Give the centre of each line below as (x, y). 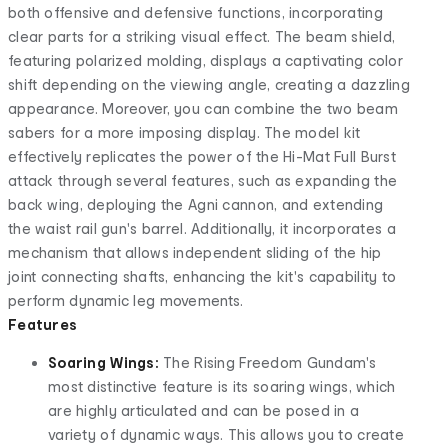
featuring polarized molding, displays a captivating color (205, 60)
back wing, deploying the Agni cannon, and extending (196, 204)
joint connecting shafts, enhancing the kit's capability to (202, 276)
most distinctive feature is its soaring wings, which (222, 386)
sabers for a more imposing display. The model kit (184, 132)
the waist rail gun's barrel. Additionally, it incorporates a (202, 228)
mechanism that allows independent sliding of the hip (195, 252)
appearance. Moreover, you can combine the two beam (203, 108)
